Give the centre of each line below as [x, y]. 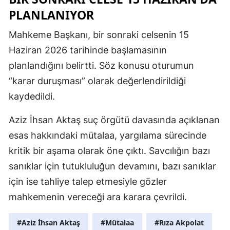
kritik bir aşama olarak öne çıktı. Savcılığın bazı [109, 150]
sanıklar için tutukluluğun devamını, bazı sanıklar [112, 166]
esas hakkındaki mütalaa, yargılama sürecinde [108, 135]
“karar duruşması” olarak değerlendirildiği [97, 81]
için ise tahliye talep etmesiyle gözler [88, 181]
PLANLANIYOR [51, 15]
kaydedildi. [32, 96]
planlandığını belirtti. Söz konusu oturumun [101, 65]
